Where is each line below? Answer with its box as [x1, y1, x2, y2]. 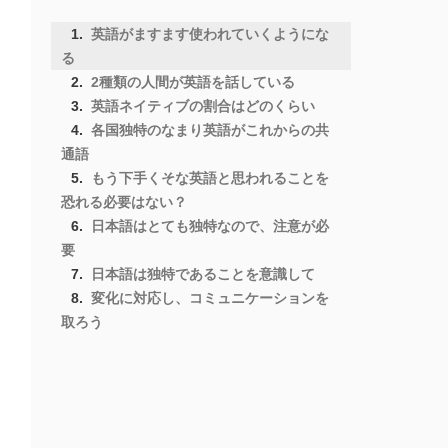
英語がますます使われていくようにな [91, 26, 329, 43]
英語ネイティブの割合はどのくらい [91, 98, 315, 115]
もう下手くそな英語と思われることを [91, 170, 329, 187]
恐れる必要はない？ [61, 194, 187, 211]
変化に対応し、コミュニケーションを [91, 290, 329, 307]
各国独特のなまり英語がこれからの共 [91, 122, 329, 139]
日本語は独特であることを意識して [91, 266, 315, 283]
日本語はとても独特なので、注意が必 [91, 218, 329, 235]
